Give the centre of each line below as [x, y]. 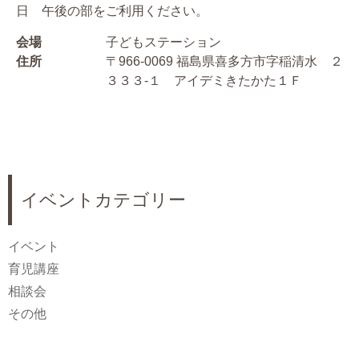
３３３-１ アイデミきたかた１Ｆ [204, 81]
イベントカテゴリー [103, 200]
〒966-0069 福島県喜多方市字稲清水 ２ [224, 62]
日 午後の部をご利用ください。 [112, 11]
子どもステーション [163, 42]
